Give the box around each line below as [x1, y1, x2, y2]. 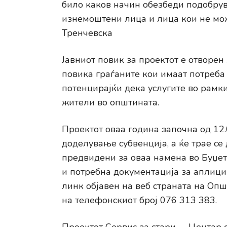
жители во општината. [62, 96, 159, 108]
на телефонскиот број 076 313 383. [62, 194, 217, 206]
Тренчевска [62, 27, 112, 39]
